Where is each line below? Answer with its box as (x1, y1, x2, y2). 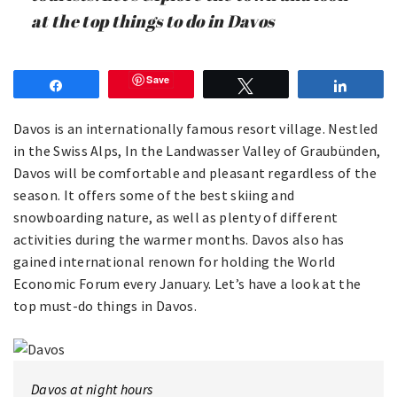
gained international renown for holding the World (13, 253, 336, 270)
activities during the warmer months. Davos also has (13, 230, 345, 248)
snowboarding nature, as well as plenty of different (13, 208, 339, 226)
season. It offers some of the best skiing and (13, 186, 295, 204)
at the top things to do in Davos (31, 10, 275, 33)
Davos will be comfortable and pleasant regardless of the (13, 164, 377, 182)
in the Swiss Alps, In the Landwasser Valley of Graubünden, (13, 142, 381, 160)
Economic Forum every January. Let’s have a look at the (13, 275, 362, 292)
